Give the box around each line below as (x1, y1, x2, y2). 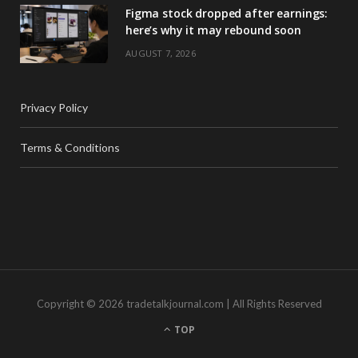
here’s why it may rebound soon (125, 22, 301, 38)
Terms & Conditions (20, 140, 120, 154)
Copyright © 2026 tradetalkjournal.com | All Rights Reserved (36, 296, 322, 310)
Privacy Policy (20, 100, 88, 114)
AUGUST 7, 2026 (125, 46, 196, 59)
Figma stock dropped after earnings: (125, 5, 328, 21)
